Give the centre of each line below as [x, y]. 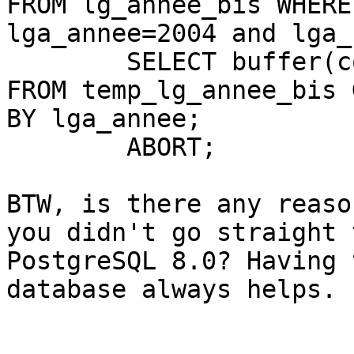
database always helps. [171, 290]
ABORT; [66, 147]
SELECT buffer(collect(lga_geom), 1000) [66, 62]
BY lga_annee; [104, 119]
